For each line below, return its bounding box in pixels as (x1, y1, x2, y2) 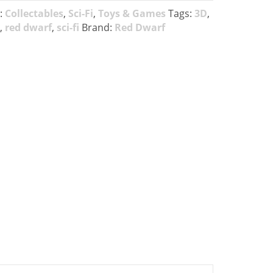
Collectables (4, 7, 63, 20)
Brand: (81, 21, 115, 34)
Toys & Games (97, 7, 166, 20)
